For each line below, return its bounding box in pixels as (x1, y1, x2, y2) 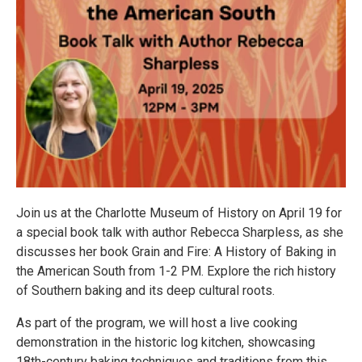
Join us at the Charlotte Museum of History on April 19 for (16, 205, 342, 221)
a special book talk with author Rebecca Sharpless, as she (16, 225, 343, 240)
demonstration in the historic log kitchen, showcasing (16, 335, 315, 350)
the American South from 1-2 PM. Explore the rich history (16, 263, 336, 279)
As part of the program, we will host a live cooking (16, 315, 297, 330)
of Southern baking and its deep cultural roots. (16, 283, 275, 298)
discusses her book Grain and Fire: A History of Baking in (16, 244, 336, 259)
